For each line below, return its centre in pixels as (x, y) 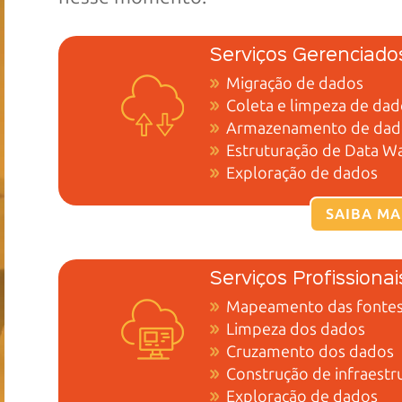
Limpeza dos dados (296, 330)
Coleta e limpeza (288, 105)
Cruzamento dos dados (310, 352)
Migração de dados (295, 83)
